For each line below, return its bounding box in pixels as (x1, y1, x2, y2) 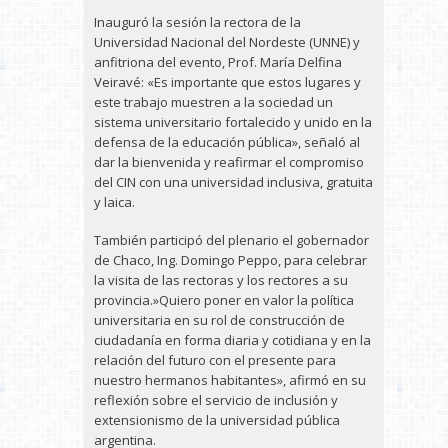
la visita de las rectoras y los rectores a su (94, 271, 348, 289)
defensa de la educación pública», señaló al (94, 133, 360, 151)
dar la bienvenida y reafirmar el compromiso (94, 153, 364, 171)
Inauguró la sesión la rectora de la (94, 13, 301, 31)
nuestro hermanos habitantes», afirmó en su (94, 371, 366, 389)
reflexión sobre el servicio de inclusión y (94, 391, 338, 409)
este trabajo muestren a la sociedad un (94, 93, 333, 111)
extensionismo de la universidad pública (94, 411, 340, 429)
